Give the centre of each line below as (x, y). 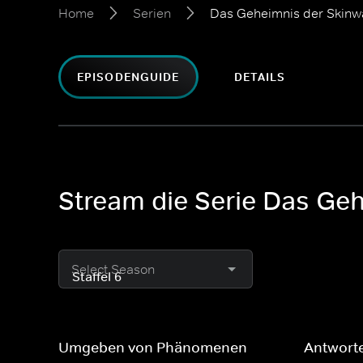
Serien (152, 13)
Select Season (113, 269)
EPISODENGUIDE (128, 77)
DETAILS (260, 77)
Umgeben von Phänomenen (153, 348)
